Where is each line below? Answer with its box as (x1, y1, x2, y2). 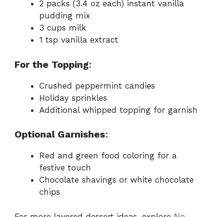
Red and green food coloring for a (39, 151, 177, 161)
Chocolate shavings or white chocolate (39, 175, 194, 185)
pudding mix (39, 11, 90, 21)
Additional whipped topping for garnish (39, 105, 198, 115)
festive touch (39, 163, 91, 173)
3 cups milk (39, 23, 86, 33)
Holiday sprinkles (39, 93, 107, 103)
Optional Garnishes (15, 128, 105, 140)
